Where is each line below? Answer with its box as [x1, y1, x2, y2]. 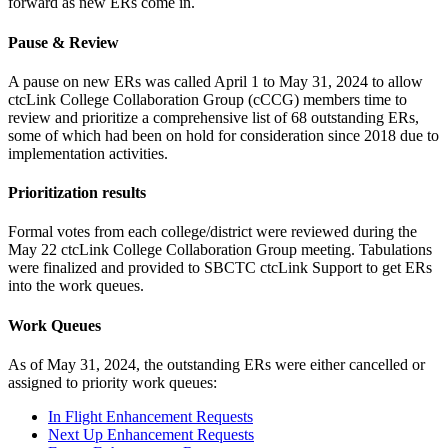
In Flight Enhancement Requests [48, 407, 253, 425]
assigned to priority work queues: [8, 373, 217, 391]
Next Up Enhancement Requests [48, 425, 254, 443]
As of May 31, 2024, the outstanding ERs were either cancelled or [8, 355, 425, 373]
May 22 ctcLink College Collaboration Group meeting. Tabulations [8, 241, 432, 259]
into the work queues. [8, 277, 148, 295]
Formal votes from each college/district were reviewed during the [8, 223, 417, 241]
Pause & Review [8, 33, 127, 51]
